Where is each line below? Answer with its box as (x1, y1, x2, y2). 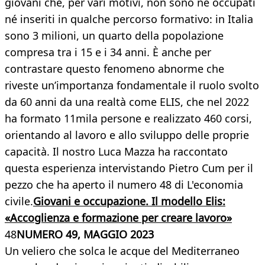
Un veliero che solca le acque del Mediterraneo (5, 244, 240, 258)
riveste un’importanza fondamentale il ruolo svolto (5, 78, 259, 93)
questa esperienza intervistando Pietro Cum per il (5, 161, 253, 176)
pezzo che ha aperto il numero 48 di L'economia (5, 177, 243, 192)
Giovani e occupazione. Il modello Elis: (33, 194, 225, 209)
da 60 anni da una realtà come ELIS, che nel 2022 (5, 95, 249, 109)
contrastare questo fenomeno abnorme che (5, 62, 224, 76)
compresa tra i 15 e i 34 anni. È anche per (5, 45, 211, 60)
